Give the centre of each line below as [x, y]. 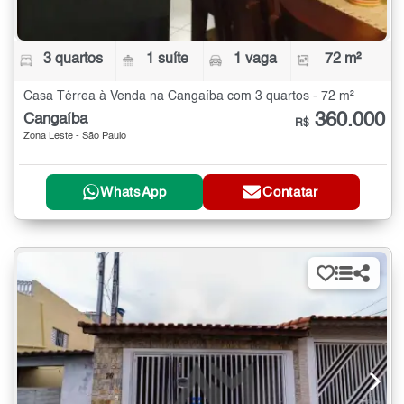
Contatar [290, 192]
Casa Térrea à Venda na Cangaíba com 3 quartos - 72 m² [189, 96]
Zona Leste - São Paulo [75, 136]
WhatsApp [133, 192]
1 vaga [255, 59]
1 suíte [168, 59]
